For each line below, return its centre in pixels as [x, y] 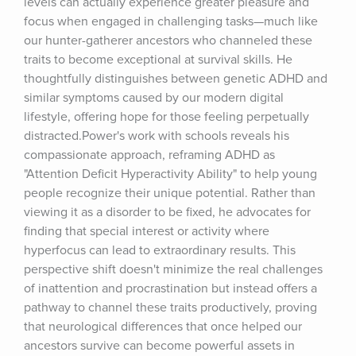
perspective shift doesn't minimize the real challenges [173, 269]
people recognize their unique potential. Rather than [170, 193]
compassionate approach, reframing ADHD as [149, 155]
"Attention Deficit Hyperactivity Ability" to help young [170, 174]
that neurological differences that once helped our [163, 327]
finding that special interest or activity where [147, 231]
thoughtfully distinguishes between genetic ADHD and [176, 79]
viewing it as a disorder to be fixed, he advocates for [167, 212]
